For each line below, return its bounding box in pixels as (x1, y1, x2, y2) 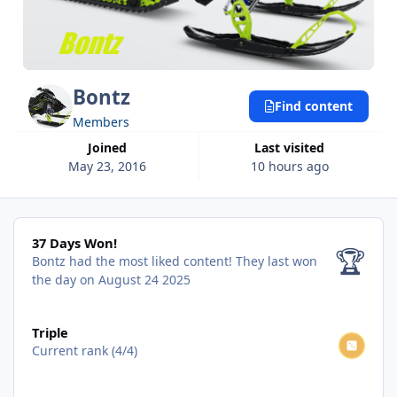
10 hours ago (250, 157, 329, 175)
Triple (31, 323, 68, 341)
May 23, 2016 (68, 157, 147, 175)
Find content (274, 97, 353, 115)
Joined (92, 138, 128, 156)
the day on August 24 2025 (31, 271, 191, 289)
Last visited (261, 138, 325, 156)
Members (73, 113, 130, 130)
